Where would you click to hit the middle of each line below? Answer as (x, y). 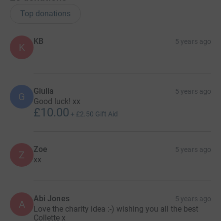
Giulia (44, 91)
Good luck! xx (57, 101)
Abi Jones (52, 198)
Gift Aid (107, 114)
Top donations (45, 13)
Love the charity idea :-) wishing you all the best (116, 209)
